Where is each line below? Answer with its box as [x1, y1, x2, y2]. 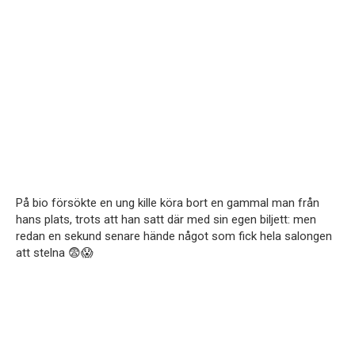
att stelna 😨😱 [16, 246, 94, 261]
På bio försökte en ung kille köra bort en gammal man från [16, 196, 319, 211]
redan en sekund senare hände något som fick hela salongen [16, 229, 332, 244]
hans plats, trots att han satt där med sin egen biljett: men [16, 212, 316, 227]
